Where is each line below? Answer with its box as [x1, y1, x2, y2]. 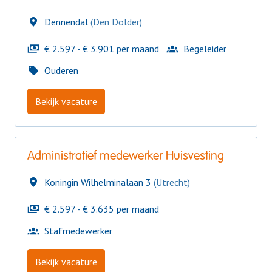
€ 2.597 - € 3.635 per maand [44, 203, 159, 216]
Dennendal [44, 16, 88, 29]
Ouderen [44, 64, 78, 77]
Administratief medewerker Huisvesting [27, 151, 224, 163]
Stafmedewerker [44, 225, 112, 237]
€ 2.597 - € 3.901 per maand [44, 42, 159, 55]
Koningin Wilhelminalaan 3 [44, 176, 151, 189]
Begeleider [183, 42, 226, 55]
